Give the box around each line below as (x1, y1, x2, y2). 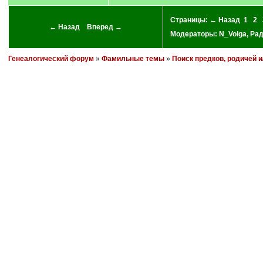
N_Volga (218, 30, 247, 38)
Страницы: (170, 16, 210, 24)
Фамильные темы (101, 55, 164, 63)
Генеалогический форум (8, 55, 94, 63)
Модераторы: (170, 30, 219, 38)
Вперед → (86, 23, 122, 31)
